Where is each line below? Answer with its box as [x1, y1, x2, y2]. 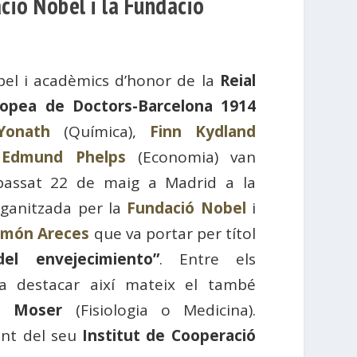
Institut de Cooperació [82, 325, 256, 346]
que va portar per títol [89, 223, 256, 244]
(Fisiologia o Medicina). [62, 300, 256, 320]
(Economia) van [137, 147, 256, 167]
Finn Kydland [149, 121, 256, 142]
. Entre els [159, 249, 256, 269]
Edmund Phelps [2, 147, 126, 167]
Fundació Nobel [127, 198, 246, 218]
